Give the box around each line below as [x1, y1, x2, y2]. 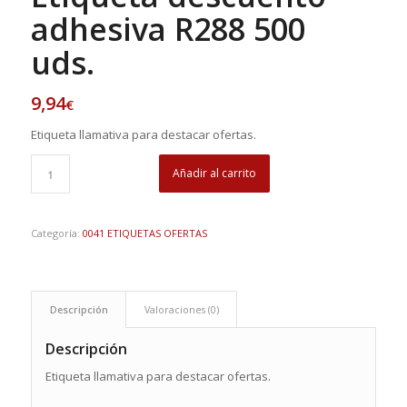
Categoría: [30, 225, 83, 240]
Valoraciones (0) [144, 302, 219, 316]
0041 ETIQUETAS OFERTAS [82, 225, 207, 240]
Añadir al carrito [173, 164, 257, 181]
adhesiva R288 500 [30, 7, 305, 50]
